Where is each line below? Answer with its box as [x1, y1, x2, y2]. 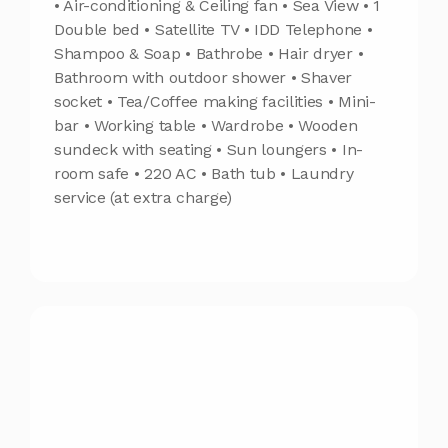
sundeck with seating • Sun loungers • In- [54, 139, 363, 159]
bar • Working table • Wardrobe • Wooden [54, 115, 358, 135]
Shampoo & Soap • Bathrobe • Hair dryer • [54, 43, 364, 63]
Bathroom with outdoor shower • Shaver [54, 67, 353, 87]
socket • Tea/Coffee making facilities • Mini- [54, 91, 376, 111]
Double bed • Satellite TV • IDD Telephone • [54, 19, 373, 39]
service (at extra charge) [54, 187, 232, 207]
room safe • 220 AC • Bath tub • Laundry [54, 163, 354, 183]
